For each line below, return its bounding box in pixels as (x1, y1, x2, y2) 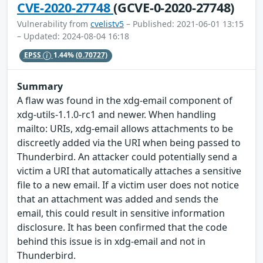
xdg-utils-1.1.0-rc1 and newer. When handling (17, 108, 216, 122)
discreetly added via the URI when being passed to (17, 136, 241, 150)
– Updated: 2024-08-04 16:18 (17, 30, 129, 42)
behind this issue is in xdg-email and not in (17, 235, 205, 248)
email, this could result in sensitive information (17, 207, 225, 220)
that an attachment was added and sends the (17, 193, 218, 206)
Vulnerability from (17, 18, 90, 29)
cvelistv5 (90, 18, 124, 29)
